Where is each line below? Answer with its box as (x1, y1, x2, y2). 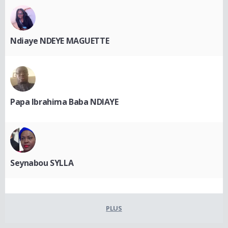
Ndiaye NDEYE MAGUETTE (10, 35, 109, 46)
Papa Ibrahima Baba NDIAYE (10, 96, 119, 107)
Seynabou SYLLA (10, 157, 74, 168)
